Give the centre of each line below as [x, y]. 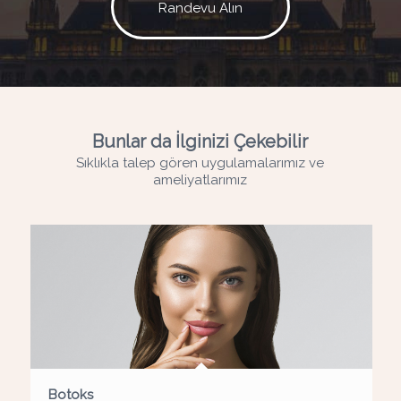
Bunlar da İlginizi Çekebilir [200, 141]
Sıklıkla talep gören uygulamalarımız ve [200, 163]
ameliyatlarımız [200, 180]
